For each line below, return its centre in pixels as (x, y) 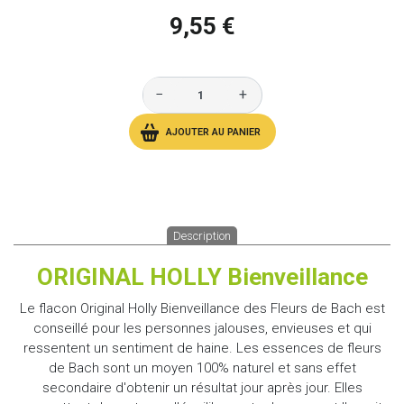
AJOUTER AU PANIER (213, 133)
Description (202, 235)
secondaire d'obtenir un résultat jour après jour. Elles (202, 387)
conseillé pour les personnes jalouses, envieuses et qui (202, 328)
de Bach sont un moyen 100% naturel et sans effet (202, 367)
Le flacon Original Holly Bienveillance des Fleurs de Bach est (202, 308)
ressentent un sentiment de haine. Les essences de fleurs (202, 348)
